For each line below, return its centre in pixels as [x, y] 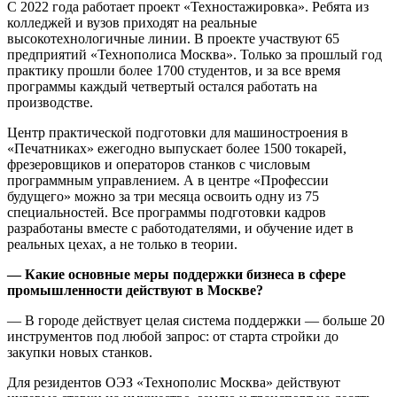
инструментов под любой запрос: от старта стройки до [173, 337]
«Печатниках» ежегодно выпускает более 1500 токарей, [177, 149]
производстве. [50, 103]
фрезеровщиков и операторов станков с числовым [159, 165]
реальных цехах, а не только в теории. [122, 245]
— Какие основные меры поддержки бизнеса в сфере [176, 275]
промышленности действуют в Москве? [135, 291]
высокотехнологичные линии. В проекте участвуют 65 [173, 39]
